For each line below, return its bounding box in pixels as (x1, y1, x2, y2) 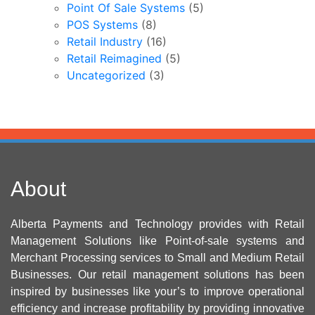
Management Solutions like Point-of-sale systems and (11, 234, 304, 247)
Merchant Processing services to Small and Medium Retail (11, 251, 304, 264)
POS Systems (67, 17, 138, 32)
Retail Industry (67, 34, 143, 49)
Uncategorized (67, 67, 146, 82)
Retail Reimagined (67, 51, 162, 65)
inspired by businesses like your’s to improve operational (11, 285, 304, 297)
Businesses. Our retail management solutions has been (11, 268, 304, 281)
